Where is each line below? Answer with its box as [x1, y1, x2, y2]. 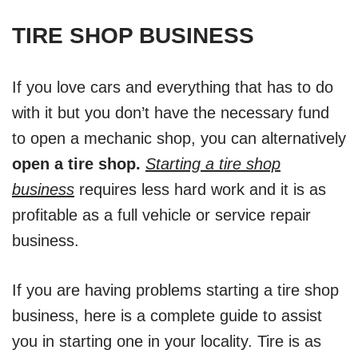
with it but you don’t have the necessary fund [12, 103, 329, 121]
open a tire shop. [12, 154, 141, 173]
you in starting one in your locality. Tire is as [12, 332, 321, 350]
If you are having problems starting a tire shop [12, 280, 339, 299]
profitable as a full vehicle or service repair [12, 205, 311, 224]
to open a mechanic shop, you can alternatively [12, 129, 346, 147]
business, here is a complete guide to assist [12, 306, 322, 324]
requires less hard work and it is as [74, 180, 326, 198]
